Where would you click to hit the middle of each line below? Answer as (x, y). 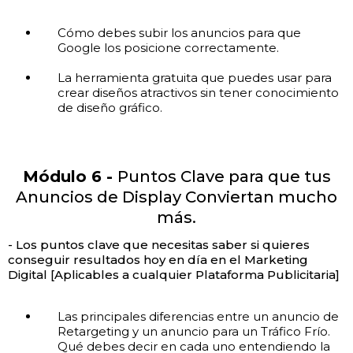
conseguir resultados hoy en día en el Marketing (158, 260)
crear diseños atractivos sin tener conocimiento (198, 93)
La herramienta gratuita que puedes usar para (194, 78)
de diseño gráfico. (110, 108)
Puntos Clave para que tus (224, 177)
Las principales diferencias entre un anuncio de (198, 317)
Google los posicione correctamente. (168, 48)
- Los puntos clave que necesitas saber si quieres (159, 245)
